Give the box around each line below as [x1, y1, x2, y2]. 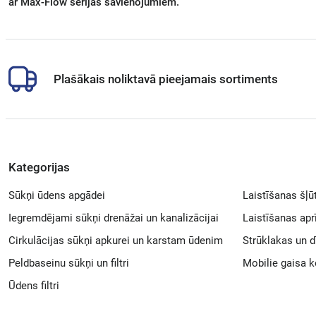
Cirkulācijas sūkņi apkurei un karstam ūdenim [8, 234, 223, 247]
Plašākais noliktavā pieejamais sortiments [54, 72, 278, 86]
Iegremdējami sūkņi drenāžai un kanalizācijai [8, 212, 219, 224]
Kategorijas [8, 160, 70, 174]
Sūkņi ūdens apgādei [8, 189, 105, 202]
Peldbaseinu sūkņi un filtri [8, 257, 129, 269]
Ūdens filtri [8, 279, 59, 292]
